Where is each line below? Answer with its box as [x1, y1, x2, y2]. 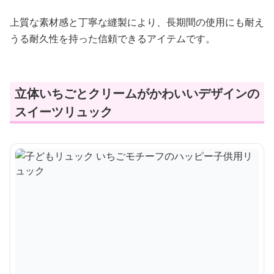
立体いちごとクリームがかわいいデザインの [15, 85, 259, 102]
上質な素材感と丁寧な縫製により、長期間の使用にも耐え [10, 15, 264, 29]
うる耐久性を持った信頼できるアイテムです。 [10, 32, 215, 45]
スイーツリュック [15, 103, 113, 120]
